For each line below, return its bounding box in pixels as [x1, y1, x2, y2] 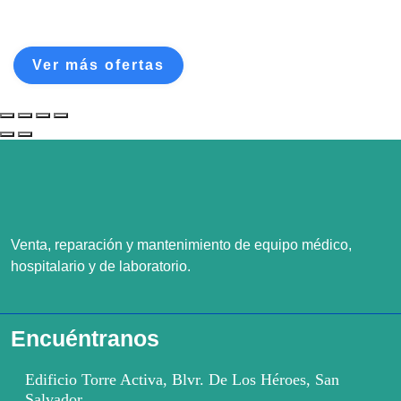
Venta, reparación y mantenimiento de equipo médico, [11, 236, 352, 252]
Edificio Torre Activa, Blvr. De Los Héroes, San [25, 370, 339, 388]
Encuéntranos [11, 325, 159, 351]
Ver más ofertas [32, 56, 165, 73]
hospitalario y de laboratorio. [11, 258, 191, 274]
